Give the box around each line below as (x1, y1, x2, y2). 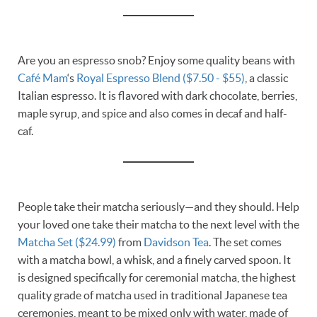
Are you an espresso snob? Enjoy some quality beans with (18, 53, 295, 67)
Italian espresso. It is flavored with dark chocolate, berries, (18, 88, 297, 102)
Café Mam (18, 71, 67, 84)
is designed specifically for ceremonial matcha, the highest (18, 270, 296, 284)
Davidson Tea (144, 235, 209, 248)
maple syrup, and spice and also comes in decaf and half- (18, 106, 287, 120)
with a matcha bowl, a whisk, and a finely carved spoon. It (18, 253, 291, 266)
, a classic (245, 71, 288, 84)
